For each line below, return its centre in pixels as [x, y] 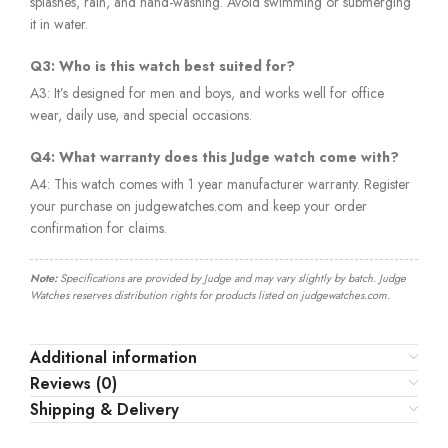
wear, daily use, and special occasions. [141, 114]
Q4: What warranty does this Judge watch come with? [214, 156]
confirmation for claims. [98, 227]
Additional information [113, 357]
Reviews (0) [73, 383]
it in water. [59, 23]
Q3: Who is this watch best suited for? [162, 65]
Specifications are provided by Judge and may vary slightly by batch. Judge [231, 277]
